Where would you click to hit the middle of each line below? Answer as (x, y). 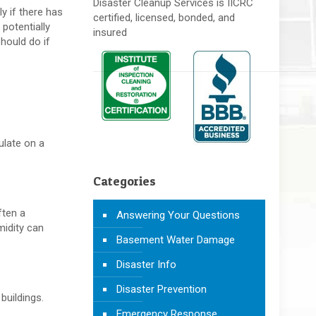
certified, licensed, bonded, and (164, 17)
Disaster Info (146, 264)
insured (110, 32)
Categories (124, 181)
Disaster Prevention (161, 289)
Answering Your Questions (178, 215)
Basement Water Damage (175, 239)
